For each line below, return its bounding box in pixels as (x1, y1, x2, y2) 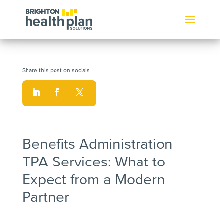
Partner (22, 188, 69, 206)
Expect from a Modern (22, 170, 165, 189)
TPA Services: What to (22, 153, 165, 171)
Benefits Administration (22, 135, 173, 153)
